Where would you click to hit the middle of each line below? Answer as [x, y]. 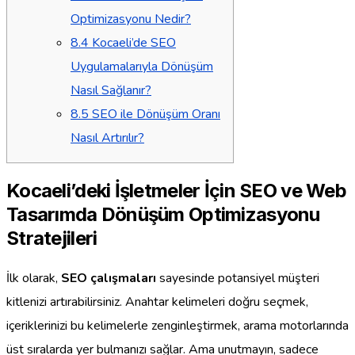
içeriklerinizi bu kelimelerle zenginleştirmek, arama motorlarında [177, 325]
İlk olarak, [34, 278]
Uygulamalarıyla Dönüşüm [142, 66]
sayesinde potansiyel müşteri [238, 278]
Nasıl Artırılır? [107, 137]
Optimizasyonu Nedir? [131, 19]
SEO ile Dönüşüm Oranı [155, 114]
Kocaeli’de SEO [132, 42]
